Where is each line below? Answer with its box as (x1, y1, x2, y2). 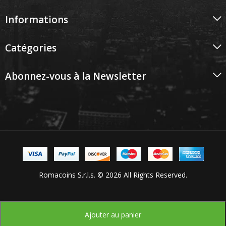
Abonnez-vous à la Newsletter (5, 70, 146, 83)
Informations (5, 13, 68, 27)
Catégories (5, 41, 56, 55)
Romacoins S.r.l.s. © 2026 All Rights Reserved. (39, 170, 187, 180)
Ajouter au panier (85, 210, 141, 219)
